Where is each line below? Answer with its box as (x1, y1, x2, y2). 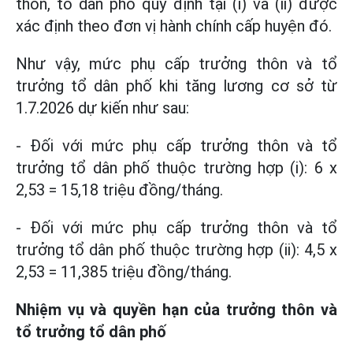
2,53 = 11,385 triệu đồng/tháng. (16, 262, 232, 281)
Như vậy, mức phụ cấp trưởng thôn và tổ (16, 54, 337, 73)
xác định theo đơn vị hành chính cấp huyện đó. (16, 17, 332, 35)
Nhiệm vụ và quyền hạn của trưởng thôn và (16, 300, 337, 319)
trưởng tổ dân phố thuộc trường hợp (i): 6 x (16, 158, 337, 177)
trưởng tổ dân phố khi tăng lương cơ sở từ (16, 76, 337, 95)
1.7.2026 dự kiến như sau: (16, 98, 189, 117)
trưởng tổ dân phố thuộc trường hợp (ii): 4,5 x (16, 240, 337, 259)
